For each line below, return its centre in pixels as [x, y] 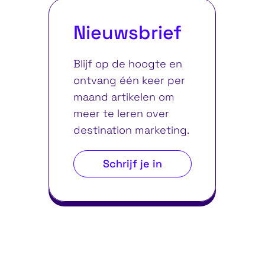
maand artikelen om [124, 96]
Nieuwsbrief [127, 33]
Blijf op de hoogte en [127, 63]
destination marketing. [131, 130]
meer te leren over [121, 113]
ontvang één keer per [129, 80]
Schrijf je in [132, 163]
